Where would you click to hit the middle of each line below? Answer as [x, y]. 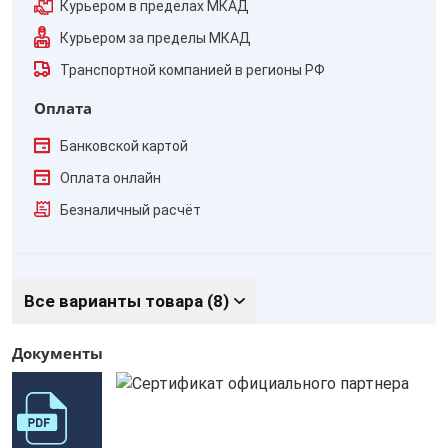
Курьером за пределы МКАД [155, 38]
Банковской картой [124, 146]
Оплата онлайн [110, 178]
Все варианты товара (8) [126, 301]
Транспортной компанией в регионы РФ [192, 70]
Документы [57, 353]
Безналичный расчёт [130, 210]
